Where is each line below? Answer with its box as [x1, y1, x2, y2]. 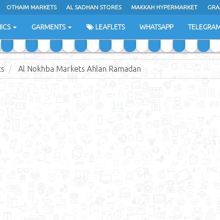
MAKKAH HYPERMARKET [131, 4, 197, 10]
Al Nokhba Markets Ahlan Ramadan [18, 64, 141, 73]
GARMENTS [31, 23, 67, 31]
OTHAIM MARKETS [6, 4, 56, 10]
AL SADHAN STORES [66, 4, 121, 10]
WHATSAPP [139, 23, 173, 31]
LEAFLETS [94, 23, 125, 31]
